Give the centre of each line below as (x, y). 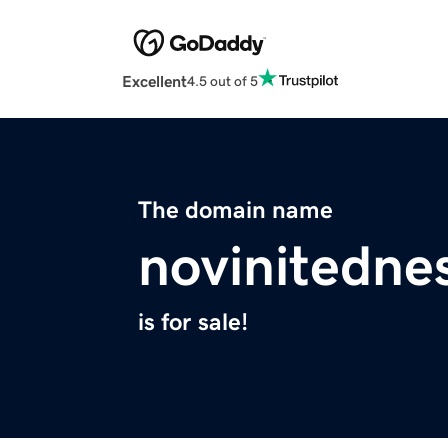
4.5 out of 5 (222, 80)
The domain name (235, 210)
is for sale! (193, 322)
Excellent (154, 81)
